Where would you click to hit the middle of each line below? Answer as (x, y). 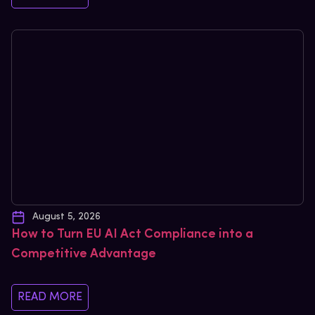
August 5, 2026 (66, 217)
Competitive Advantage (84, 254)
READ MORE (50, 297)
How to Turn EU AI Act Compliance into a (132, 234)
